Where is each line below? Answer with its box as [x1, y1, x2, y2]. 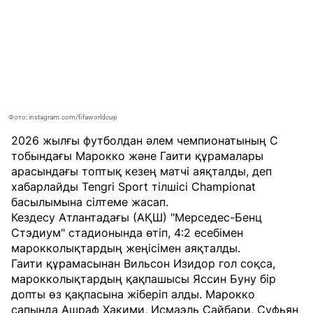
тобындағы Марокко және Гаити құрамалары [11, 148, 263, 163]
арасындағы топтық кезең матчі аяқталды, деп [11, 163, 272, 178]
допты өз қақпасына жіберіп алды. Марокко [11, 286, 255, 301]
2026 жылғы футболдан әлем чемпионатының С [11, 133, 278, 147]
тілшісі [148, 179, 191, 194]
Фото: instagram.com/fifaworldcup [8, 112, 117, 121]
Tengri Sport [82, 179, 148, 194]
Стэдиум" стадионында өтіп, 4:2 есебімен [11, 225, 243, 240]
